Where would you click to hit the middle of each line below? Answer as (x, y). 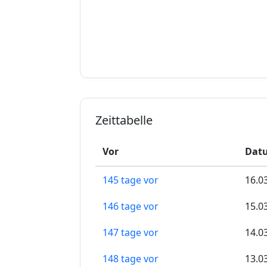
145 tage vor (131, 180)
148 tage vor (131, 259)
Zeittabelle (124, 120)
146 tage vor (131, 207)
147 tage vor (131, 233)
